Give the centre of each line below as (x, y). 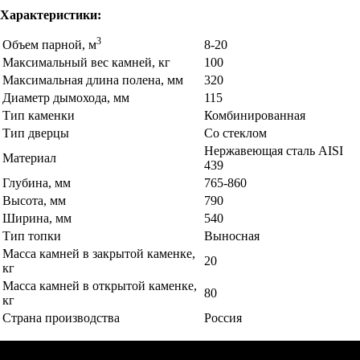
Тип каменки (39, 115)
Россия (223, 317)
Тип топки (32, 235)
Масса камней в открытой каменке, (100, 285)
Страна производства (61, 317)
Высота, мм (34, 200)
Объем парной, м (49, 44)
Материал (29, 157)
